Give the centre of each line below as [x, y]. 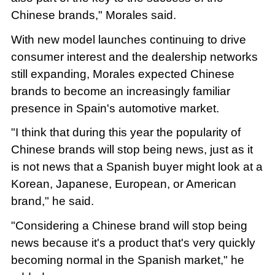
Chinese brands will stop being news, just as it [132, 150]
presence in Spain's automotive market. [115, 108]
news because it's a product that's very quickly [133, 243]
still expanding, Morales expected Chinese [122, 74]
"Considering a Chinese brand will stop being [129, 226]
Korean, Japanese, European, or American [123, 184]
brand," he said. [52, 201]
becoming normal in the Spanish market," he [127, 260]
